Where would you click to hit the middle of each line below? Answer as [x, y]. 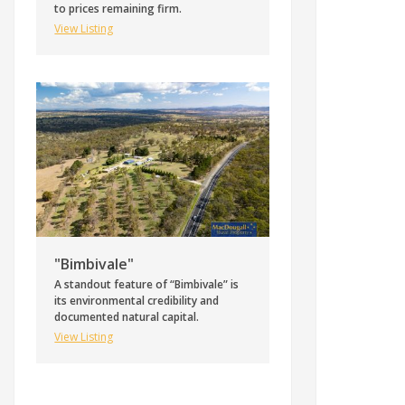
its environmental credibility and [137, 301]
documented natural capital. [127, 317]
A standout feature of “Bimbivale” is [147, 285]
